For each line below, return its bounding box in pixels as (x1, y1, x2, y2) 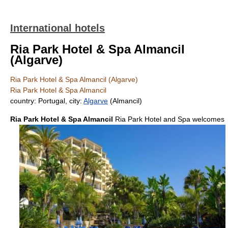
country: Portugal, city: (10, 97, 83, 105)
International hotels (10, 22, 105, 34)
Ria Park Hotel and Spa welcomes (115, 115, 224, 123)
